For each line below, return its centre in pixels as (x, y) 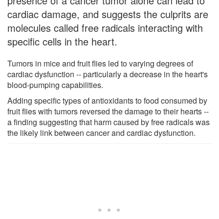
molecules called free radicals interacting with (105, 27)
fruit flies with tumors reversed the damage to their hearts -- (108, 111)
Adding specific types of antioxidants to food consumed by (107, 100)
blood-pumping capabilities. (55, 85)
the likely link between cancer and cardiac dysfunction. (101, 132)
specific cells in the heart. (62, 41)
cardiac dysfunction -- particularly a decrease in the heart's (108, 74)
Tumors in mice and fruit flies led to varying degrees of (100, 63)
